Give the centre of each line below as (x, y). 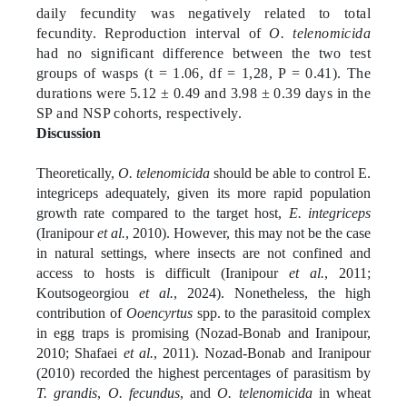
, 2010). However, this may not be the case (248, 233)
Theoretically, (77, 173)
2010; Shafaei (80, 352)
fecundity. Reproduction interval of (153, 33)
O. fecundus (144, 392)
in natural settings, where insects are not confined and (203, 253)
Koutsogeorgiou (88, 293)
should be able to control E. (290, 173)
